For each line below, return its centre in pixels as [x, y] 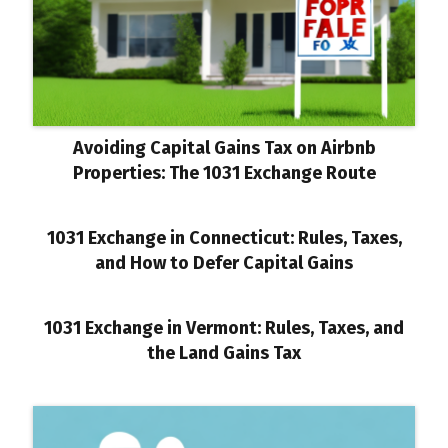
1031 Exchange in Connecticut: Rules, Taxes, [224, 238]
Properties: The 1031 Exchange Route [224, 173]
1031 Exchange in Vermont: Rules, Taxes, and [224, 328]
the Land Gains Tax [224, 353]
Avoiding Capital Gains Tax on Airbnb [224, 148]
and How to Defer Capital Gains [224, 263]
